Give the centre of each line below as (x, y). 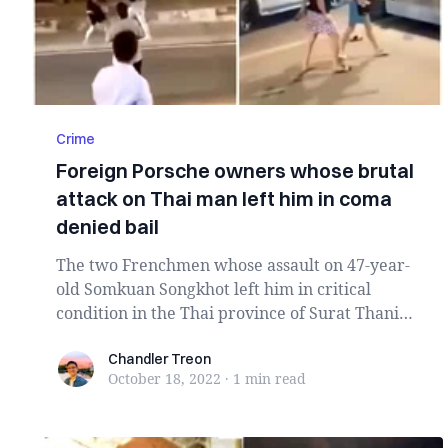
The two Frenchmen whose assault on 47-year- (233, 265)
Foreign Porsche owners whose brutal (235, 170)
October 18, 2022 (164, 378)
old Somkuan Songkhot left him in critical (213, 289)
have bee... (96, 337)
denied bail (107, 226)
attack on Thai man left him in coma (224, 198)
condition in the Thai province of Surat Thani (227, 313)
